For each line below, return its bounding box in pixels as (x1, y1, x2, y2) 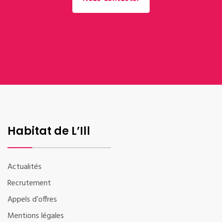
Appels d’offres (7, 193, 57, 206)
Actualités (7, 160, 42, 173)
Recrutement (7, 176, 51, 190)
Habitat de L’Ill (7, 123, 90, 139)
